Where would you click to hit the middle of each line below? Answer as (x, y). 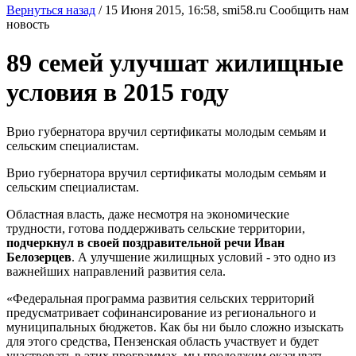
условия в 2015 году (118, 93)
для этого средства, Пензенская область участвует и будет (163, 341)
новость (28, 24)
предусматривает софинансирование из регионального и (161, 312)
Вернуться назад (51, 10)
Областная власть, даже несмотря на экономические (148, 214)
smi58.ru (244, 10)
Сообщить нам (309, 10)
